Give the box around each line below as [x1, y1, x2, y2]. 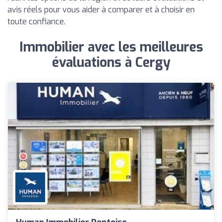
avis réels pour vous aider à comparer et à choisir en [7, 4, 195, 15]
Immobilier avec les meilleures [19, 39, 203, 56]
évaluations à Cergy [52, 54, 170, 71]
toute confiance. [7, 16, 65, 27]
